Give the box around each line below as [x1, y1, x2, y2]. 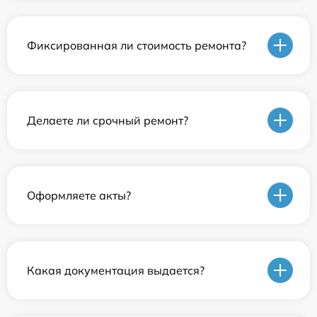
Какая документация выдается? [27, 263, 204, 277]
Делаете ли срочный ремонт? [27, 113, 188, 127]
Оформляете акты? [27, 188, 131, 202]
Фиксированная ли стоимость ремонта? [27, 38, 246, 52]
